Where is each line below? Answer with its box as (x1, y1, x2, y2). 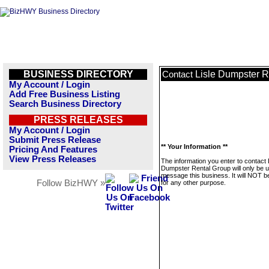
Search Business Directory (9, 99, 121, 109)
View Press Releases (9, 154, 96, 164)
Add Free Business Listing (9, 89, 120, 99)
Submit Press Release (9, 135, 101, 145)
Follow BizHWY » (37, 178, 105, 188)
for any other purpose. (161, 179, 226, 186)
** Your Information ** (161, 143, 228, 150)
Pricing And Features (9, 145, 97, 154)
